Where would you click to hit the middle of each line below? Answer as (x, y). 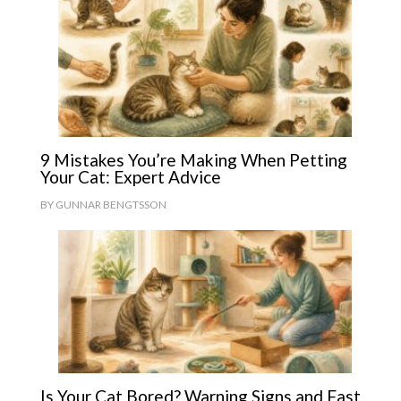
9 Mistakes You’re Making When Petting (193, 160)
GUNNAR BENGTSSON (111, 205)
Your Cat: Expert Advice (130, 177)
